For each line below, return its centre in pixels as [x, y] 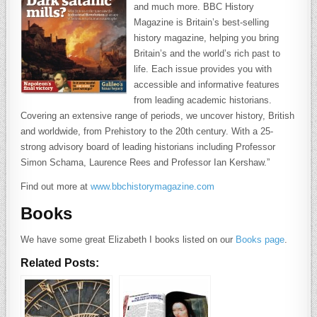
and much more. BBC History [194, 7]
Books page [260, 240]
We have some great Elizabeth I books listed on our [128, 240]
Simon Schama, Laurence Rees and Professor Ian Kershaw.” [145, 163]
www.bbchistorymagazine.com [153, 187]
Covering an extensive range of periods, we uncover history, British [158, 116]
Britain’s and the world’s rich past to [207, 54]
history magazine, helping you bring [207, 38]
